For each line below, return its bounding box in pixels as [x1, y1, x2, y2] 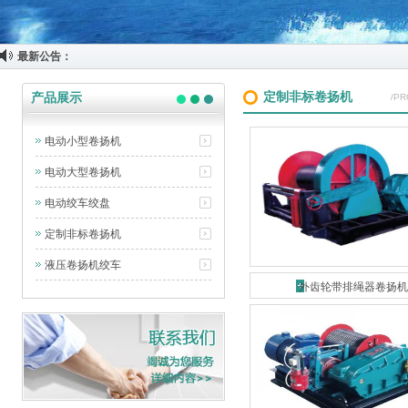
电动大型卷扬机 [45, 166, 121, 178]
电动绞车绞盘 [45, 197, 110, 209]
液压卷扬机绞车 [45, 259, 121, 271]
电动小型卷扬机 [45, 135, 121, 148]
